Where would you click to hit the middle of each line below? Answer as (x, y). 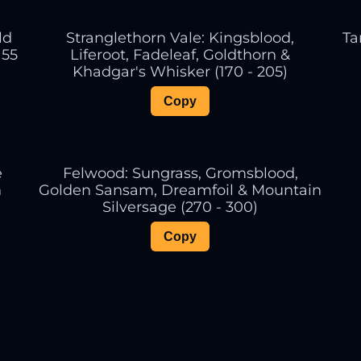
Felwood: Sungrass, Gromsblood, (180, 173)
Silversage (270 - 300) (180, 207)
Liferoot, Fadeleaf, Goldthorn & (180, 54)
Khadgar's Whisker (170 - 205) (180, 71)
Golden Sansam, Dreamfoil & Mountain (180, 190)
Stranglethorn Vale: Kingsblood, (180, 37)
